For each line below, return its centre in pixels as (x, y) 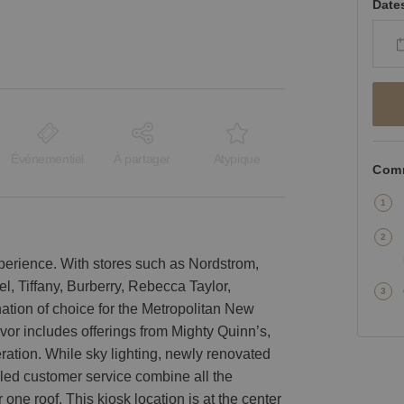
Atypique (237, 159)
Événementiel (47, 159)
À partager (142, 159)
